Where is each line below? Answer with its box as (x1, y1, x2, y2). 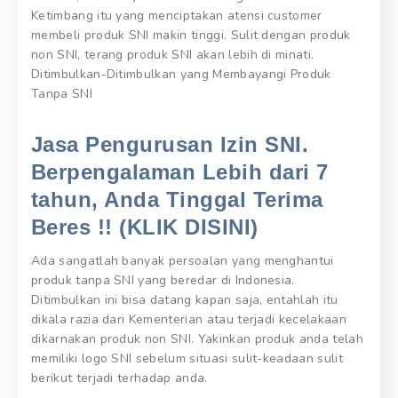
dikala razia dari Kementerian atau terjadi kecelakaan (31, 311, 346, 329)
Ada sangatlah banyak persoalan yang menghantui (31, 252, 334, 270)
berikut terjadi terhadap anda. (31, 370, 208, 387)
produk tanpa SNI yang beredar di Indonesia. (31, 272, 295, 290)
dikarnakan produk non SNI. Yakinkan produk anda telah (31, 330, 363, 348)
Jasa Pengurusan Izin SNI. (31, 132, 308, 157)
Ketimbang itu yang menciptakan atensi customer (31, 7, 322, 25)
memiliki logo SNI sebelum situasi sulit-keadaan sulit (31, 350, 343, 368)
